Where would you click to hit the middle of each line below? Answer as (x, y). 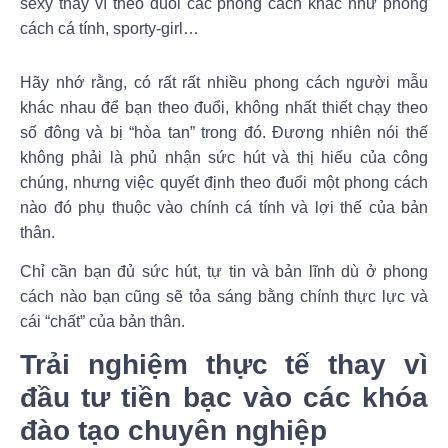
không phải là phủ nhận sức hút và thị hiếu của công (224, 157)
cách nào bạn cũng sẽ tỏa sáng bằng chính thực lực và (224, 296)
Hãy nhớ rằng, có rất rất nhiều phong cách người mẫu (224, 82)
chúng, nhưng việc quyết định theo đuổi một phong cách (224, 182)
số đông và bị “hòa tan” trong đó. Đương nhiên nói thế (224, 132)
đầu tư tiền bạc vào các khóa (224, 398)
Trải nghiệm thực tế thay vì (224, 365)
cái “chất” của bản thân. (102, 321)
